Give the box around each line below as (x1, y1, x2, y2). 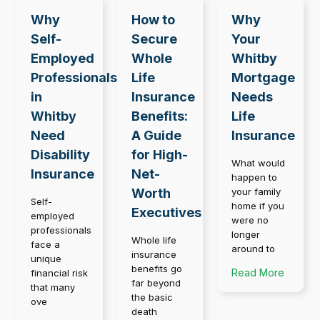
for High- (131, 147, 188, 163)
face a (31, 239, 60, 251)
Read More (231, 266, 285, 279)
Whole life (131, 234, 176, 246)
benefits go (131, 263, 182, 275)
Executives (131, 205, 201, 221)
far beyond (131, 277, 181, 289)
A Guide (131, 128, 181, 144)
